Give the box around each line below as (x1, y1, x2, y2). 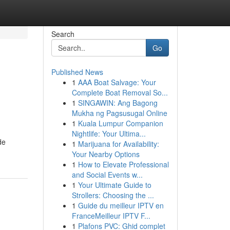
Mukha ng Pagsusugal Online (71, 108, 167, 118)
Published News (51, 67, 103, 77)
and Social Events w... (71, 169, 143, 180)
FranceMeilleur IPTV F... (71, 210, 150, 221)
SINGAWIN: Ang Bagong (78, 98, 158, 108)
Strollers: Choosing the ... (71, 190, 154, 200)
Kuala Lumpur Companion (78, 118, 163, 128)
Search (51, 29, 74, 39)
